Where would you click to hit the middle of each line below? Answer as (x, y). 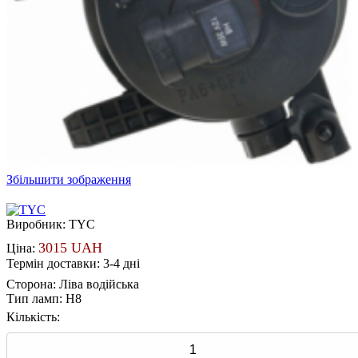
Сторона (30, 284)
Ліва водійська (99, 284)
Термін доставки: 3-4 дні (73, 263)
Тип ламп (33, 298)
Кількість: (33, 316)
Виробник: (38, 224)
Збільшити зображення (69, 179)
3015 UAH (70, 247)
